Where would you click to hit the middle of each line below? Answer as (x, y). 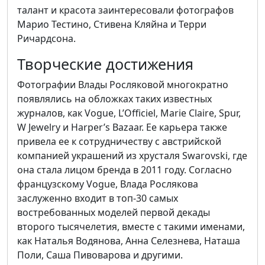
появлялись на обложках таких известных (114, 99)
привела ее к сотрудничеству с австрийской (119, 141)
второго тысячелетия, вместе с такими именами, (131, 227)
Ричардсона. (46, 38)
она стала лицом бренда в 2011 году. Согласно (125, 170)
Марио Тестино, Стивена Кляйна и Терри (112, 24)
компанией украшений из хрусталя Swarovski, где (132, 156)
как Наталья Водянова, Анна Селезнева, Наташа (129, 241)
